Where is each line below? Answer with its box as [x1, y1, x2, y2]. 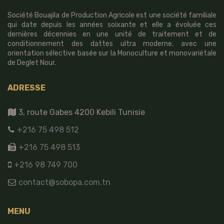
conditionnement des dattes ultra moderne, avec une [7, 39, 216, 48]
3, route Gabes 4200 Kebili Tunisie [16, 107, 145, 117]
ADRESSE [7, 83, 45, 92]
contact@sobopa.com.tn [16, 177, 110, 187]
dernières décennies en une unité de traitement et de [7, 30, 216, 38]
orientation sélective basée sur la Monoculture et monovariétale [7, 49, 216, 57]
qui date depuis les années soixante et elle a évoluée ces [7, 20, 216, 29]
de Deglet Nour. [7, 58, 56, 67]
